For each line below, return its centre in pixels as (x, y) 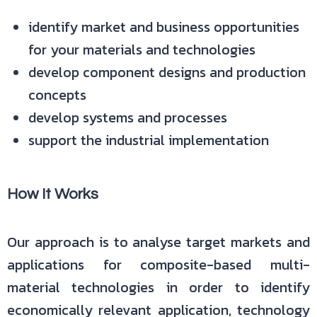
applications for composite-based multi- (158, 265)
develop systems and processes (128, 117)
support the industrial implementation (149, 140)
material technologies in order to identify (158, 287)
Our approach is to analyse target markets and (158, 242)
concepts (57, 95)
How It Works (53, 194)
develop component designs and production (167, 72)
